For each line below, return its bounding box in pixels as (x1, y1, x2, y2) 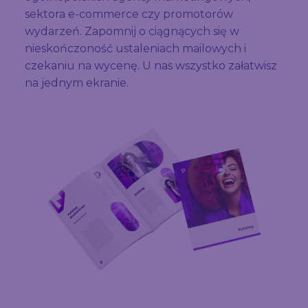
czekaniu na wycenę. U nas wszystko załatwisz (25, 58, 277, 72)
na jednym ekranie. (25, 76, 129, 89)
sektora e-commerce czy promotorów (25, 7, 233, 21)
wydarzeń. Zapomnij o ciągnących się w (25, 24, 239, 38)
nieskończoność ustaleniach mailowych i (25, 41, 246, 55)
